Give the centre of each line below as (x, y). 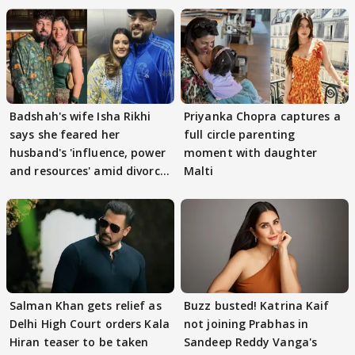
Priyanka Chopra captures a (262, 116)
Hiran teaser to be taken (79, 342)
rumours (34, 189)
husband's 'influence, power (88, 152)
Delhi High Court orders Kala (90, 323)
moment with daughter (250, 152)
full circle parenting (240, 134)
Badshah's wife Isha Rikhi (80, 116)
